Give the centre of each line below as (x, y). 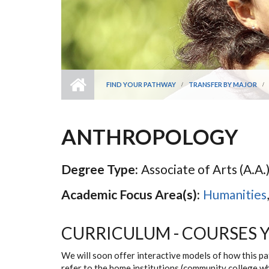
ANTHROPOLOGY (150, 136)
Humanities (235, 194)
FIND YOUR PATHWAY (141, 84)
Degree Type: (100, 169)
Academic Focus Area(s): (131, 194)
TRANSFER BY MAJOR (223, 84)
